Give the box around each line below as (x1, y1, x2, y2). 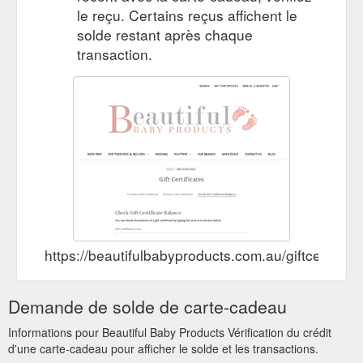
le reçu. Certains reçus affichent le (77, 4, 297, 25)
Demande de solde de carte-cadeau (8, 293, 287, 318)
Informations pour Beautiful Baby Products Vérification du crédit (8, 323, 331, 340)
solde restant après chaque (77, 23, 253, 45)
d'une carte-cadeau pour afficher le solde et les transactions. (8, 340, 318, 357)
